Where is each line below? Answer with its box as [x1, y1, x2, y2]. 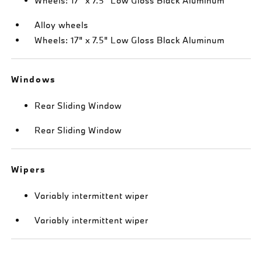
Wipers [11, 163, 46, 175]
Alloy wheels [35, 19, 89, 30]
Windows [11, 73, 56, 85]
